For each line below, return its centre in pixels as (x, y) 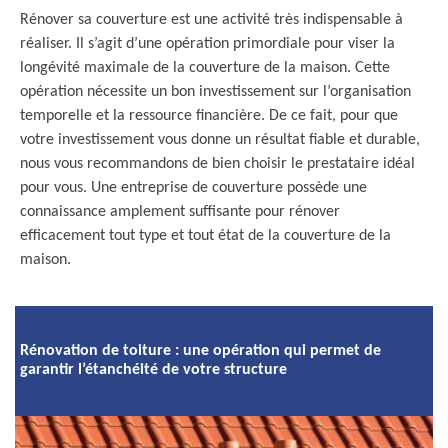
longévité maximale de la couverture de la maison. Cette (205, 68)
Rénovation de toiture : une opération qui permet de (200, 351)
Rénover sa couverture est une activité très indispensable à (211, 20)
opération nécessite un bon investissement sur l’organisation (215, 92)
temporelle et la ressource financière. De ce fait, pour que (209, 116)
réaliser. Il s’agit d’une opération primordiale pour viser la (207, 44)
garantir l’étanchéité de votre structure (153, 370)
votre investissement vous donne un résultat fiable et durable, (220, 140)
